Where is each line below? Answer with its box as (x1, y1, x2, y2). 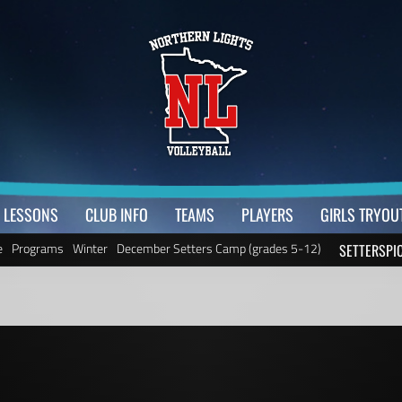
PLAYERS (240, 203, 293, 226)
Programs (11, 239, 64, 258)
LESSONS (3, 203, 58, 226)
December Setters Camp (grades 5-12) (116, 239, 321, 258)
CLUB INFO (84, 203, 148, 226)
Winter (72, 239, 108, 258)
